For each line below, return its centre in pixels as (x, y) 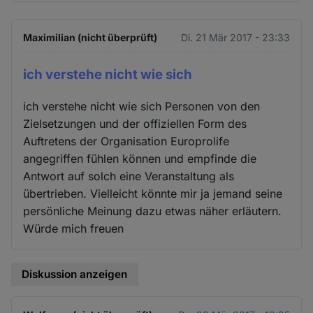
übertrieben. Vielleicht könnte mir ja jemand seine (153, 193)
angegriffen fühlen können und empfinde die (140, 158)
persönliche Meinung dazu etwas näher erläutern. (153, 211)
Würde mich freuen (74, 228)
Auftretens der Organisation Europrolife (126, 141)
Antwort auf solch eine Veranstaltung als (129, 176)
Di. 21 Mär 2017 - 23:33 (235, 38)
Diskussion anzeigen (75, 274)
